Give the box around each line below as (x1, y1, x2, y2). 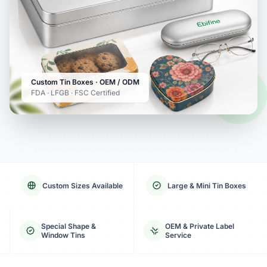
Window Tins (41, 231, 85, 240)
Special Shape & (41, 222, 96, 231)
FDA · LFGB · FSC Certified (31, 88, 120, 97)
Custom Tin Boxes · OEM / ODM (31, 77, 139, 86)
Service (165, 231, 191, 240)
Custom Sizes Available (42, 181, 123, 190)
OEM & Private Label (165, 222, 234, 231)
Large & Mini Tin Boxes (167, 181, 246, 190)
